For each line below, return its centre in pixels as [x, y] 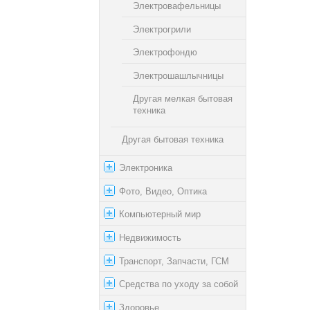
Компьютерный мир [160, 214]
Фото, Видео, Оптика [163, 191]
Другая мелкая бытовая [183, 99]
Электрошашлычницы [178, 75]
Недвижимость [150, 237]
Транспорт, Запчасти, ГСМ [174, 261]
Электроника [146, 167]
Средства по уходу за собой [179, 284]
